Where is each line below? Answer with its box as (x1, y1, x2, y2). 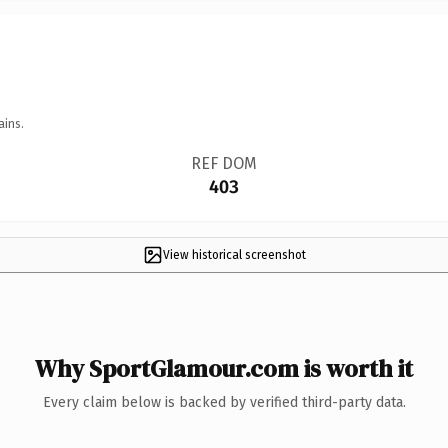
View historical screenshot (162, 247, 306, 262)
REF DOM (190, 153, 257, 173)
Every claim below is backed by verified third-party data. (42, 393, 406, 411)
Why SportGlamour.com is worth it (35, 351, 413, 385)
